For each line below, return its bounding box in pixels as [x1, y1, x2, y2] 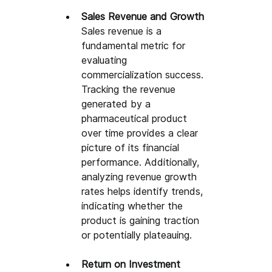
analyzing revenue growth [81, 170, 200, 183]
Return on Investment [81, 257, 184, 270]
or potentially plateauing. [81, 228, 192, 241]
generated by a [81, 97, 154, 110]
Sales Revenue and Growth [81, 10, 205, 22]
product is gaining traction [81, 214, 203, 226]
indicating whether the [81, 199, 186, 212]
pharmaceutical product [81, 112, 191, 124]
